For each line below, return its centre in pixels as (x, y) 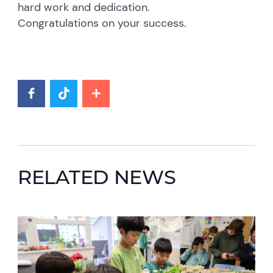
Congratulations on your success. (102, 23)
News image (44, 221)
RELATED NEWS (97, 177)
